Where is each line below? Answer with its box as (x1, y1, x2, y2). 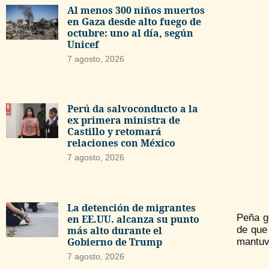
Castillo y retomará (67, 125, 162, 139)
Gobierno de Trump (67, 235, 162, 249)
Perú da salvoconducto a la (67, 102, 198, 116)
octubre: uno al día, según (67, 26, 193, 40)
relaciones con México (67, 136, 175, 150)
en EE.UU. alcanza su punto (67, 212, 199, 226)
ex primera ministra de (67, 113, 180, 127)
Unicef (67, 38, 99, 52)
